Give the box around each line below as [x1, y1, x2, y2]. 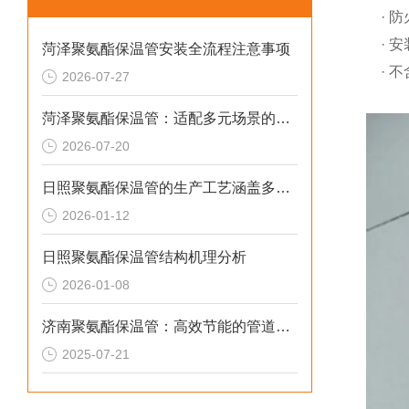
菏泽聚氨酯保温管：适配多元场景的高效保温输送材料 [276, 110, 290, 126]
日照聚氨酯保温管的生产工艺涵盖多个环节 [276, 180, 290, 195]
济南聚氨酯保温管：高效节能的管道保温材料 [276, 319, 290, 334]
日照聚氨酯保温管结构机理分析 [42, 249, 246, 265]
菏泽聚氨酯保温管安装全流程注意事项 [42, 41, 290, 57]
